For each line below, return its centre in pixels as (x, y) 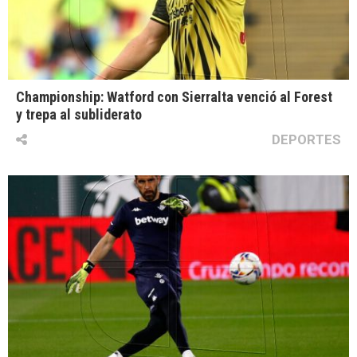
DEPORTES (306, 140)
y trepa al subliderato (79, 115)
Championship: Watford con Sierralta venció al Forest (174, 97)
